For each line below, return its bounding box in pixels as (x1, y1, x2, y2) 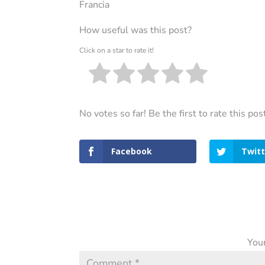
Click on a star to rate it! (79, 45, 154, 55)
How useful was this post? (79, 24, 192, 37)
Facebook (111, 146, 153, 157)
